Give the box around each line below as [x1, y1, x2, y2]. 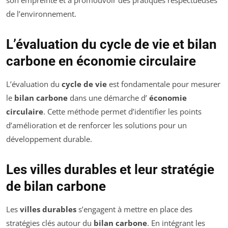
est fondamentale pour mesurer [107, 78, 220, 89]
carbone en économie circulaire [6, 53, 196, 69]
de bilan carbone [6, 178, 106, 194]
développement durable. [6, 133, 92, 144]
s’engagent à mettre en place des [76, 204, 192, 214]
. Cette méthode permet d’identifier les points [43, 106, 202, 117]
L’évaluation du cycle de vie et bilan [6, 36, 217, 52]
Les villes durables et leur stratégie [6, 161, 214, 177]
